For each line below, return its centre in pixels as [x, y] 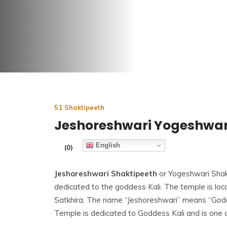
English [107, 145]
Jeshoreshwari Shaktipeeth [106, 173]
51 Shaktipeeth [79, 107]
